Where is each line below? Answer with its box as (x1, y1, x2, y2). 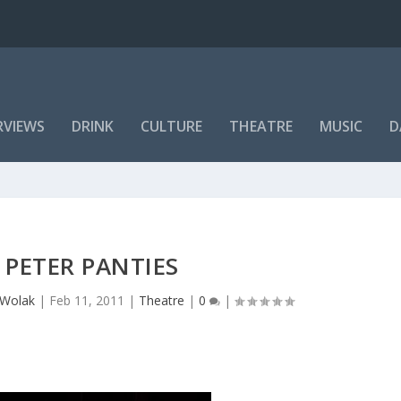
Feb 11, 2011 (49, 291, 125, 309)
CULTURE (141, 115, 203, 136)
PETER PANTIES (5, 249, 179, 282)
